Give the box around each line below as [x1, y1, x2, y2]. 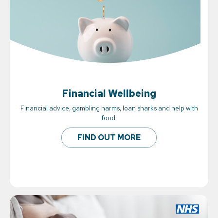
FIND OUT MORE [77, 132, 141, 143]
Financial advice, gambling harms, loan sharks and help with [20, 104, 198, 113]
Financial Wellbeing [62, 87, 156, 100]
